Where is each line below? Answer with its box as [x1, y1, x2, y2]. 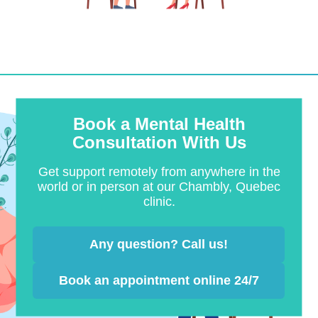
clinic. [143, 194, 175, 209]
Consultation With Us [72, 133, 246, 153]
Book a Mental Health [72, 114, 246, 134]
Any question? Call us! [89, 237, 229, 252]
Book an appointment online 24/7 [59, 273, 259, 288]
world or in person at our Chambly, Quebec [38, 180, 280, 194]
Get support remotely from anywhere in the [38, 165, 280, 180]
